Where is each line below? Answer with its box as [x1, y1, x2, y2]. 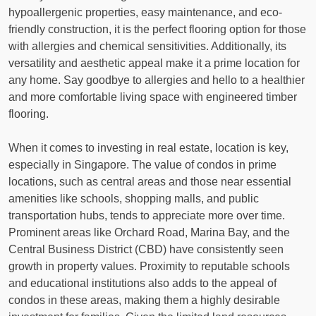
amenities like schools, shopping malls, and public [8, 193, 259, 205]
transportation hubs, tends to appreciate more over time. [8, 209, 285, 222]
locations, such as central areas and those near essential [8, 176, 291, 188]
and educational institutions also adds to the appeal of [8, 277, 276, 290]
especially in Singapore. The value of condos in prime [8, 159, 276, 171]
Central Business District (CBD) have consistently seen [8, 243, 284, 256]
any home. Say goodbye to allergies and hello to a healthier [8, 74, 305, 87]
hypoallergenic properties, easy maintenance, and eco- [8, 6, 282, 19]
